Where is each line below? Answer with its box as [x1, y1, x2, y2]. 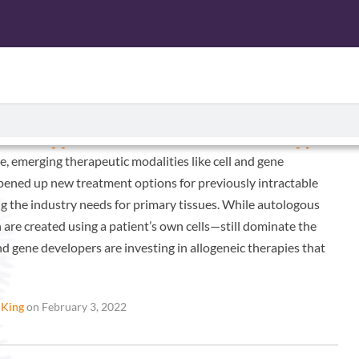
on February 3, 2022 [24, 300, 127, 313]
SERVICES [226, 93, 277, 107]
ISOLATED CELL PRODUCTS [52, 93, 196, 107]
